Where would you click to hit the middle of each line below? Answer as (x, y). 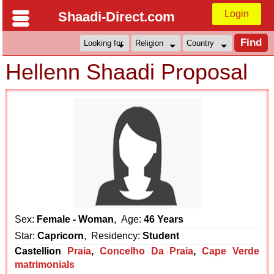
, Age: (129, 219)
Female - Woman (76, 219)
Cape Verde (230, 251)
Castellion (38, 251)
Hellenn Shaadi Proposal (127, 72)
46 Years (164, 219)
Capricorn (61, 236)
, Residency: (113, 236)
